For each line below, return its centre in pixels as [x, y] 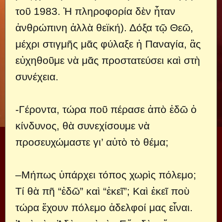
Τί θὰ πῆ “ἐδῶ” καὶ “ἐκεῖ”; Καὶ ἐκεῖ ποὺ [102, 191]
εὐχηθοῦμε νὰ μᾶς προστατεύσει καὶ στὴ [108, 60]
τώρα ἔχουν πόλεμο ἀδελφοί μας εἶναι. [104, 207]
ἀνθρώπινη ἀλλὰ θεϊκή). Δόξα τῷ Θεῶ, [104, 27]
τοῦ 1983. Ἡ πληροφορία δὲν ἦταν [95, 11]
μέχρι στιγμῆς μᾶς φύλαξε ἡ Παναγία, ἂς [108, 44]
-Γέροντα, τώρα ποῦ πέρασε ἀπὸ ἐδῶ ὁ [106, 109]
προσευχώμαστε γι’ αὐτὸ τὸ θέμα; [92, 142]
